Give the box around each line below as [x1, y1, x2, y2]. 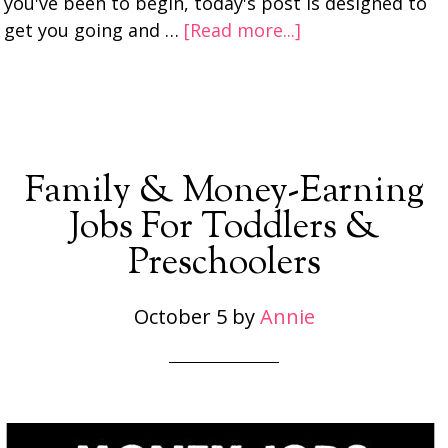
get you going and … [4, 18, 185, 42]
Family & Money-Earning [24, 166, 424, 218]
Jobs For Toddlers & [68, 202, 380, 254]
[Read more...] [184, 18, 302, 42]
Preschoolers [127, 238, 321, 290]
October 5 [133, 303, 227, 330]
